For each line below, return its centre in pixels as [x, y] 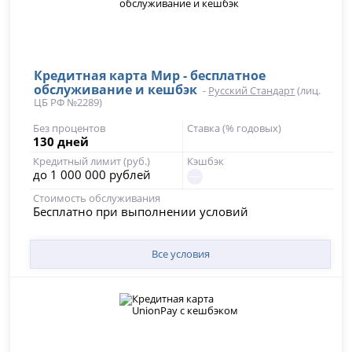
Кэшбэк [205, 161]
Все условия [180, 253]
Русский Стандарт [252, 90]
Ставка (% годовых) [234, 128]
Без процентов [70, 128]
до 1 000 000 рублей [92, 174]
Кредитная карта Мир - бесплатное [150, 75]
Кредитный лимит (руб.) [92, 161]
